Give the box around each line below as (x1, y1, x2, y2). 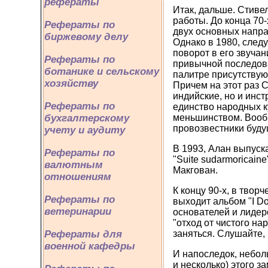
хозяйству (44, 78, 98, 89)
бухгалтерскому (44, 112, 129, 124)
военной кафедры (44, 240, 135, 252)
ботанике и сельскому (44, 66, 159, 77)
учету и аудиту (44, 124, 125, 136)
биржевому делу (44, 31, 128, 42)
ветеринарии (44, 206, 111, 217)
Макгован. (173, 165, 218, 175)
